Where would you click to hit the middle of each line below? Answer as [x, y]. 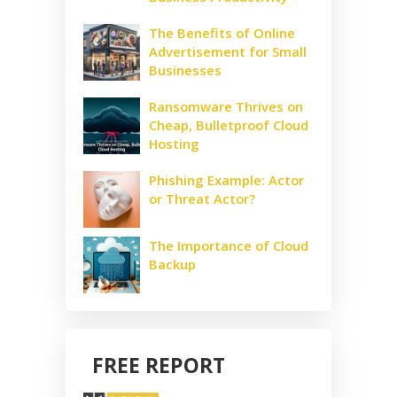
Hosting [174, 143]
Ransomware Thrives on [226, 106]
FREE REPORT [159, 365]
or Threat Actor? [202, 198]
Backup [172, 264]
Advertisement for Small [228, 51]
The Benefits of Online [222, 32]
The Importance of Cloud [229, 245]
